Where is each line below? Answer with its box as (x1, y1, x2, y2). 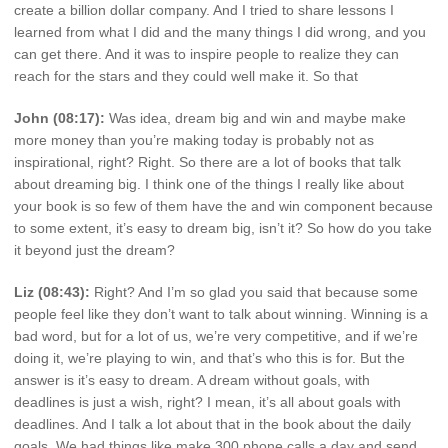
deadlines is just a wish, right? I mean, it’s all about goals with (14, 393, 401, 410)
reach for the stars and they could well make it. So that (14, 68, 358, 85)
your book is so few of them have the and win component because (14, 198, 433, 215)
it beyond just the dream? (14, 242, 175, 259)
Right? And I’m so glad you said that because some (90, 283, 418, 300)
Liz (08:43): (14, 283, 90, 300)
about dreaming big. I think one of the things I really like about (14, 176, 404, 193)
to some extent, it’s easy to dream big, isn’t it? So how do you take (14, 220, 432, 237)
